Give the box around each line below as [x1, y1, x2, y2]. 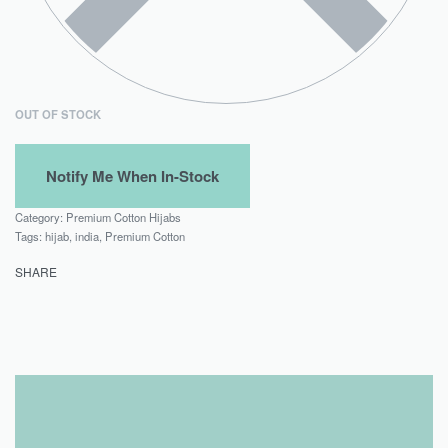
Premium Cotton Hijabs [66, 209, 181, 226]
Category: [15, 209, 66, 226]
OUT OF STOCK [15, 106, 101, 123]
